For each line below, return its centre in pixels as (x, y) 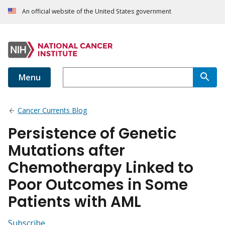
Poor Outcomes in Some (98, 185)
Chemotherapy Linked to (101, 168)
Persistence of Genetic (92, 134)
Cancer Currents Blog (53, 110)
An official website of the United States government (97, 12)
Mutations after (67, 151)
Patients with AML (75, 202)
